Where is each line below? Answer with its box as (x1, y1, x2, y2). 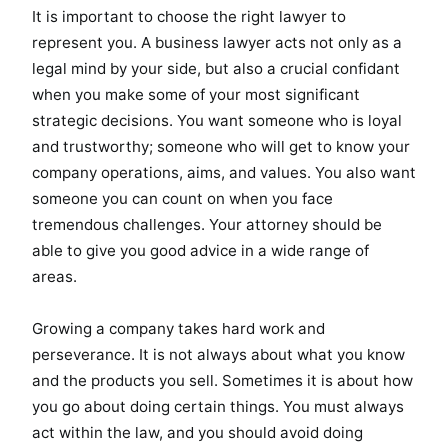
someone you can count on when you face (32, 188, 333, 208)
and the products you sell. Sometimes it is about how (32, 370, 413, 390)
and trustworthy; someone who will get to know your (32, 136, 410, 156)
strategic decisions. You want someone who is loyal (32, 110, 402, 130)
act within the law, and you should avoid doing (32, 422, 363, 442)
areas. (32, 266, 77, 286)
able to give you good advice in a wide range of (32, 240, 369, 260)
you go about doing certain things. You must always (32, 396, 404, 416)
